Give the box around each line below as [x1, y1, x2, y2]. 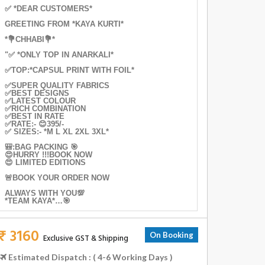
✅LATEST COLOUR [5, 96, 76, 105]
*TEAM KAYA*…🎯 [5, 196, 70, 205]
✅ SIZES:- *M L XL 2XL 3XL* [5, 127, 109, 136]
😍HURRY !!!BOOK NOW [5, 150, 95, 159]
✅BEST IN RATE [5, 111, 64, 121]
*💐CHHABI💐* [5, 34, 57, 44]
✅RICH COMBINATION [5, 104, 88, 113]
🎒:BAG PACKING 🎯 [5, 142, 78, 151]
